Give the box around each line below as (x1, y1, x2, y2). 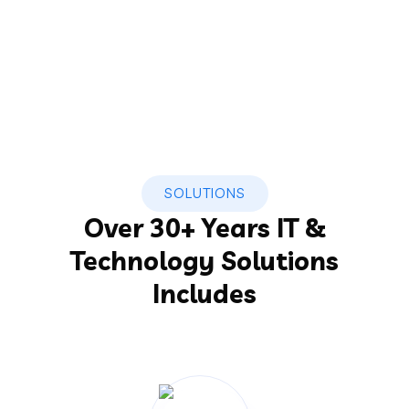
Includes (152, 278, 257, 309)
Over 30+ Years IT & (83, 212, 326, 244)
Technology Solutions (70, 245, 339, 277)
